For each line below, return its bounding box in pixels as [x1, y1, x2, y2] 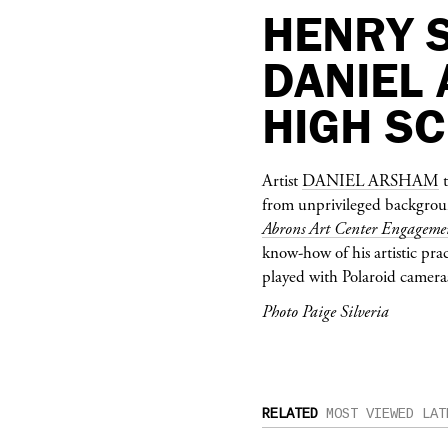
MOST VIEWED [326, 405, 414, 422]
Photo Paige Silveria [262, 300, 389, 323]
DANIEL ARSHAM [302, 169, 439, 192]
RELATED [262, 405, 318, 422]
